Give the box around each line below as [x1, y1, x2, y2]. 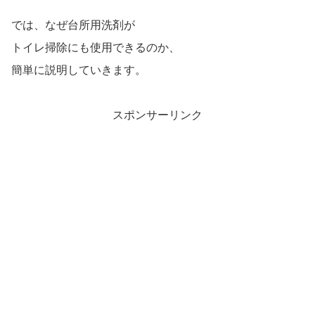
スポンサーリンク [112, 108, 202, 121]
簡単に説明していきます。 [11, 63, 146, 76]
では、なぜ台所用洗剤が [11, 18, 135, 31]
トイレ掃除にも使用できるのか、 [11, 41, 180, 53]
